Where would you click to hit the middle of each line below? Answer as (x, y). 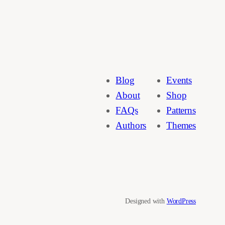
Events (179, 80)
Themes (181, 126)
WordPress (181, 201)
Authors (131, 126)
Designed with (146, 201)
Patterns (181, 110)
